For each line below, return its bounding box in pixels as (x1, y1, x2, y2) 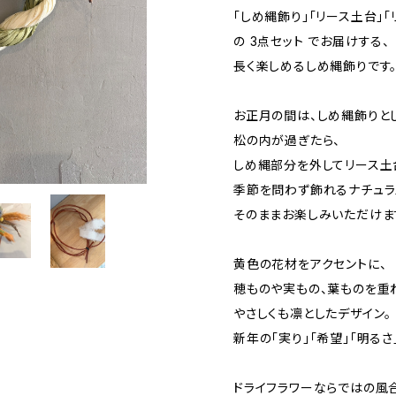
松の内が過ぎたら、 (233, 133, 341, 148)
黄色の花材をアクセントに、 (233, 256, 387, 272)
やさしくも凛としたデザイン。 (233, 306, 392, 322)
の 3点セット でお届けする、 (233, 34, 391, 49)
